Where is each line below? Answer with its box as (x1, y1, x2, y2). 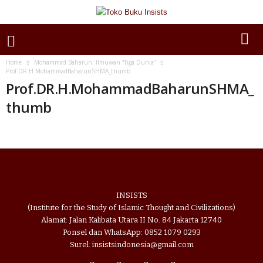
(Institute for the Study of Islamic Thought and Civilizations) (28, 203, 235, 212)
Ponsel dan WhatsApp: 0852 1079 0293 (62, 228, 201, 237)
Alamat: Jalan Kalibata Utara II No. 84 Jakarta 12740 (41, 215, 222, 224)
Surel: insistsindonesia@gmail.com (69, 240, 194, 249)
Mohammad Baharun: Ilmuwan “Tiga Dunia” (34, 58, 156, 66)
